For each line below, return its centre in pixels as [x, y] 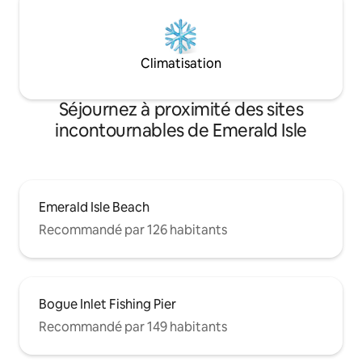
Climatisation [181, 64]
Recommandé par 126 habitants [133, 230]
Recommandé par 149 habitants [133, 327]
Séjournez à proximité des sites [181, 110]
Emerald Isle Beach [94, 208]
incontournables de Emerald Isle [181, 131]
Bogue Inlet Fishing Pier [107, 305]
